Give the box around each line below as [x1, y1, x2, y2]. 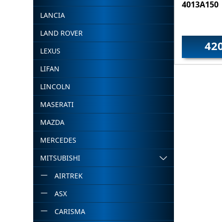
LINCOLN [40, 82, 71, 91]
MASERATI [40, 100, 74, 109]
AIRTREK [54, 171, 83, 180]
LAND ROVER [40, 28, 83, 38]
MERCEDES [40, 135, 77, 145]
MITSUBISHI [40, 153, 81, 163]
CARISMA [54, 207, 85, 216]
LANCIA [40, 10, 65, 20]
